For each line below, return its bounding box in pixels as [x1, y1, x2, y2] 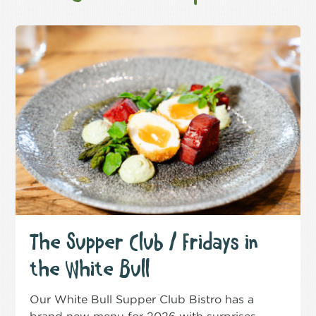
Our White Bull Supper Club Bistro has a [30, 292, 255, 306]
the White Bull [30, 257, 150, 281]
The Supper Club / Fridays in [30, 231, 259, 254]
